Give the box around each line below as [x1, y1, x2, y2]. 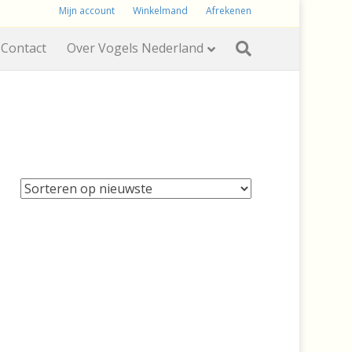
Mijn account [59, 4, 115, 17]
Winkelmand [133, 4, 189, 17]
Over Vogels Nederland [67, 39, 204, 57]
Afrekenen [206, 4, 252, 17]
